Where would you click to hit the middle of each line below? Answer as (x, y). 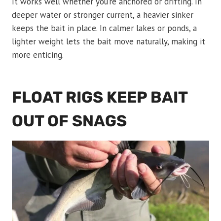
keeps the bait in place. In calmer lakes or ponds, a (104, 28)
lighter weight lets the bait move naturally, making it (109, 42)
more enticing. (38, 55)
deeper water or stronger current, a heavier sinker (103, 15)
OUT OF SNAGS (69, 121)
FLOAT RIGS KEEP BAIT (100, 97)
